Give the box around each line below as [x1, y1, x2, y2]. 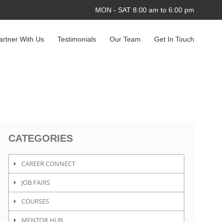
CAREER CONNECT [21, 159, 76, 168]
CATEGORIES [8, 133, 73, 144]
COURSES [21, 197, 50, 206]
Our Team [110, 35, 141, 43]
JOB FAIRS [21, 178, 51, 187]
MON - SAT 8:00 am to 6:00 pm [95, 6, 194, 14]
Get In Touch [154, 35, 194, 43]
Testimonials [57, 35, 96, 43]
